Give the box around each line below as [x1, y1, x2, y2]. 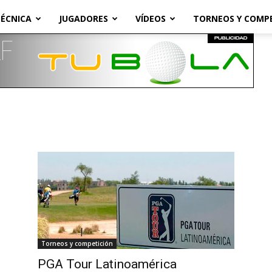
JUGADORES [59, 13, 108, 24]
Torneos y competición [41, 239, 113, 248]
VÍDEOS [135, 13, 166, 24]
